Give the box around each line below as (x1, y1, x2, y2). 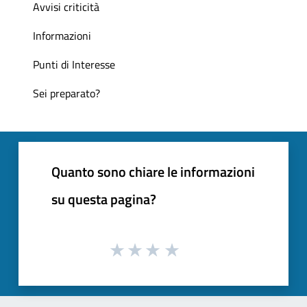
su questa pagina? (51, 188, 156, 210)
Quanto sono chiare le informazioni (51, 160, 255, 182)
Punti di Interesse (33, 56, 115, 73)
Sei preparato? (33, 84, 100, 101)
